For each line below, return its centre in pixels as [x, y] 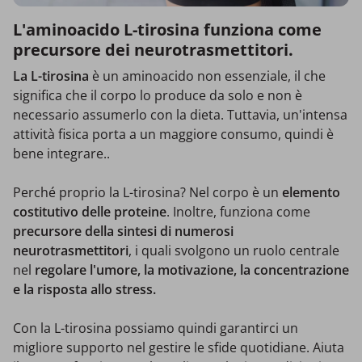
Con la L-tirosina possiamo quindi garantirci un [156, 328]
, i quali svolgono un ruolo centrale [234, 251]
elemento [311, 193]
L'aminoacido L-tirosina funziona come [167, 30]
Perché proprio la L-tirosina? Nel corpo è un [147, 193]
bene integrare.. [61, 154]
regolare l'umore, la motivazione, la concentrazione [192, 270]
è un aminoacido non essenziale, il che [207, 76]
